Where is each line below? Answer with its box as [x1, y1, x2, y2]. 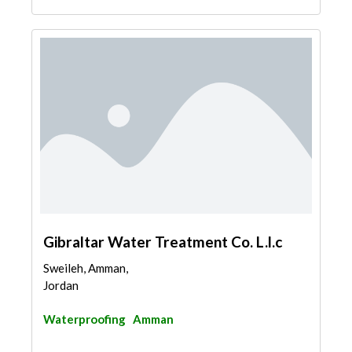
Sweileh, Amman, [43, 261, 128, 275]
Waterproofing [43, 312, 126, 326]
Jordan [43, 278, 79, 292]
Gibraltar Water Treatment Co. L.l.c [43, 233, 282, 251]
